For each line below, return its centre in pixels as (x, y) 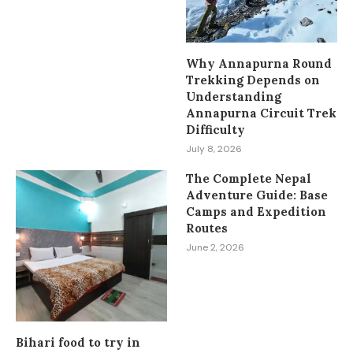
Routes (207, 229)
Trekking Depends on (253, 80)
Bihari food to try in (78, 342)
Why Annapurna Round (259, 64)
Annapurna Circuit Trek (262, 113)
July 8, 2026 (214, 149)
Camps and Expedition (256, 212)
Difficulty (216, 130)
